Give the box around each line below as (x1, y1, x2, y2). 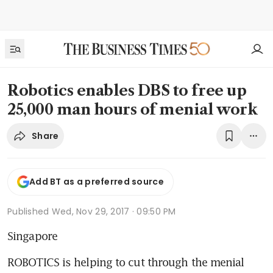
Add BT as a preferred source (29, 175, 164, 188)
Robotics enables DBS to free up (7, 82, 247, 99)
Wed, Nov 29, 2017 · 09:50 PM (51, 205, 176, 218)
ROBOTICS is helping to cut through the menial (7, 255, 244, 269)
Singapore (7, 229, 57, 243)
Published (7, 205, 52, 218)
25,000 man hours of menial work (7, 101, 258, 118)
